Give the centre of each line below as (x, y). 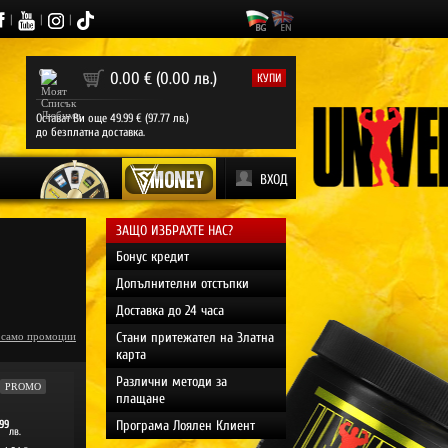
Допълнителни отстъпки (182, 283)
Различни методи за (171, 381)
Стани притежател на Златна (195, 337)
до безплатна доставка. (90, 132)
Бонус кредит (152, 256)
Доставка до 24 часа (170, 310)
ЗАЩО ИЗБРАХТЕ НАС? (174, 230)
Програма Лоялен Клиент (185, 425)
